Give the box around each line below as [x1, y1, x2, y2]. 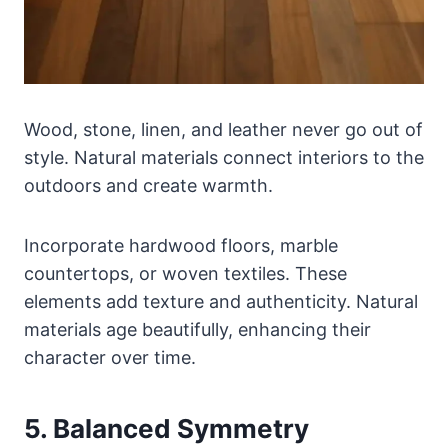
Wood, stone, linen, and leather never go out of [24, 118, 423, 140]
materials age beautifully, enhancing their [24, 318, 371, 340]
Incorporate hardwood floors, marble [24, 234, 338, 256]
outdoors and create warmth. [24, 174, 273, 196]
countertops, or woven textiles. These [24, 262, 347, 284]
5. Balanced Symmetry [24, 412, 309, 444]
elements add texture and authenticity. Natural [24, 290, 418, 312]
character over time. [24, 346, 196, 368]
